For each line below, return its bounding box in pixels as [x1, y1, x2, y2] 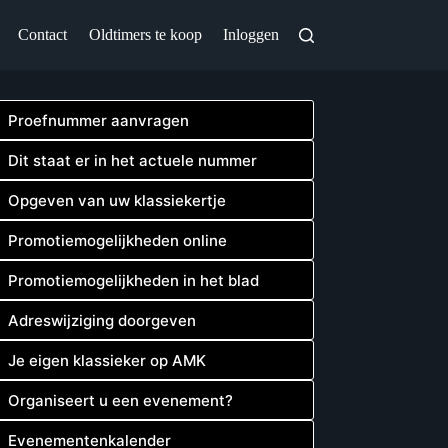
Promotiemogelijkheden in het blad [8, 270, 260, 290]
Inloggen [222, 26, 279, 43]
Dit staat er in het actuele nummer [8, 150, 258, 170]
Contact [17, 26, 67, 43]
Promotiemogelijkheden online [8, 230, 228, 250]
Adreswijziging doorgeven [8, 310, 197, 330]
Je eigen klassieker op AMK [8, 350, 207, 370]
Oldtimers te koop [89, 26, 203, 43]
